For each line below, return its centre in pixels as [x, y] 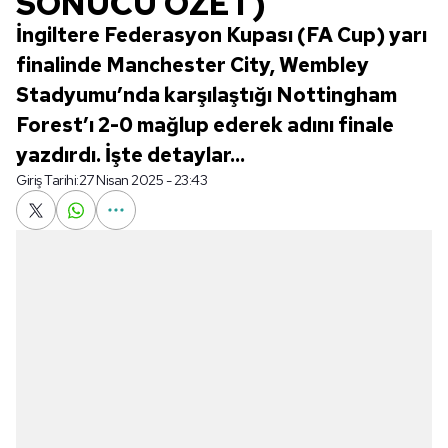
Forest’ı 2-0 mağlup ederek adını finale [205, 125]
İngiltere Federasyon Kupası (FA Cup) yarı [221, 35]
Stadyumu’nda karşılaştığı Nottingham [206, 95]
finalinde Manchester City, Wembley [192, 65]
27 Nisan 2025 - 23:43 [142, 180]
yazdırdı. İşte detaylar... [130, 155]
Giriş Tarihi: [47, 180]
